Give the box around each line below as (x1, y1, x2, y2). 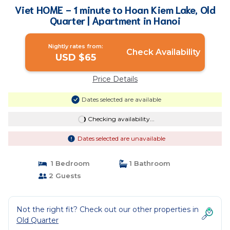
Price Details (92, 74, 138, 84)
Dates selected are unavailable (77, 135, 165, 142)
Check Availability (126, 47, 200, 57)
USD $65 (55, 52, 97, 63)
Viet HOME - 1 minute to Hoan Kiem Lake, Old (14, 3, 216, 16)
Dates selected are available (81, 95, 161, 103)
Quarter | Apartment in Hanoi (49, 13, 181, 27)
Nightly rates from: (48, 43, 104, 50)
